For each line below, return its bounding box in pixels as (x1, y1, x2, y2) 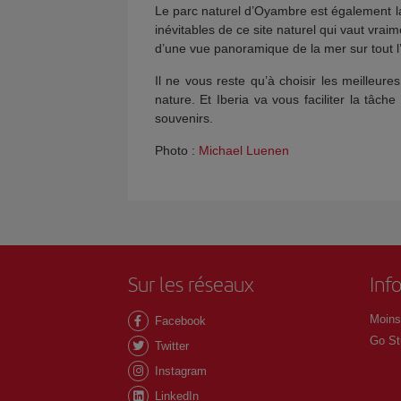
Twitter (150, 339, 189, 353)
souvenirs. (154, 111, 213, 125)
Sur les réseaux (127, 272, 254, 297)
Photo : (154, 143, 199, 158)
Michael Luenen (198, 143, 289, 158)
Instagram (150, 364, 207, 378)
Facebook (150, 314, 206, 328)
